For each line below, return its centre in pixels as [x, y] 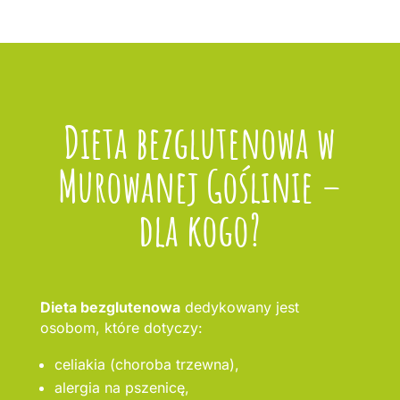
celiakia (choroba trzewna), [146, 365]
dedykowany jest [239, 308]
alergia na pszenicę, [121, 388]
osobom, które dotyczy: [121, 328]
